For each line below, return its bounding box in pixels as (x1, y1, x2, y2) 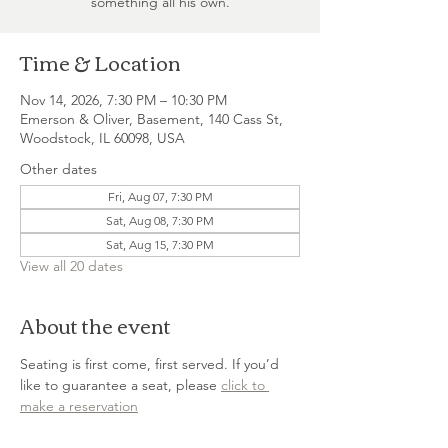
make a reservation (20, 397, 138, 415)
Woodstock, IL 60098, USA (20, 129, 185, 147)
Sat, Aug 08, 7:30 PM (106, 213, 214, 228)
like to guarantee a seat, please (20, 376, 221, 394)
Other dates (20, 160, 97, 178)
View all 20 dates (20, 257, 123, 275)
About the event (20, 306, 171, 343)
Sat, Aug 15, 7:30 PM (106, 237, 214, 252)
